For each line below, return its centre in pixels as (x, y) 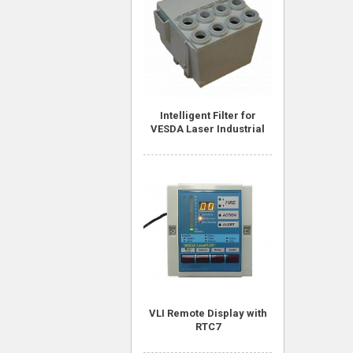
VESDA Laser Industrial (208, 129)
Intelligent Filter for (208, 115)
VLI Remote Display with (208, 313)
